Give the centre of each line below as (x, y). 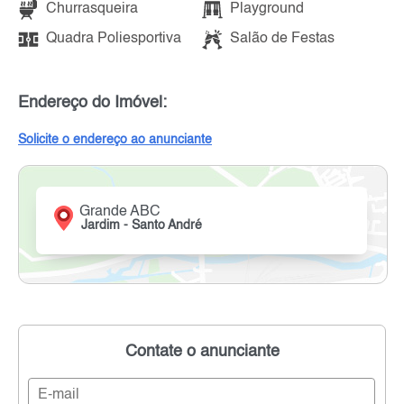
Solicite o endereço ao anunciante (115, 139)
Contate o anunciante (202, 351)
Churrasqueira (92, 9)
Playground (267, 9)
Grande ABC (120, 211)
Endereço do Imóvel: (92, 102)
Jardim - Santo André (142, 225)
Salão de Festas (282, 39)
